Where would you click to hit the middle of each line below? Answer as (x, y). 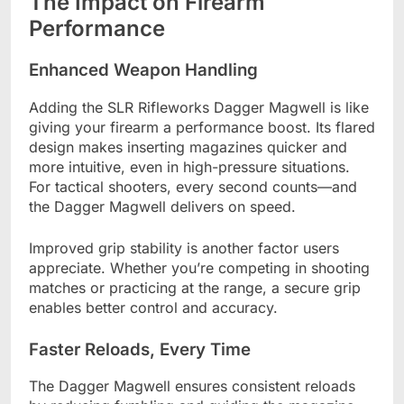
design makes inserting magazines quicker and (188, 147)
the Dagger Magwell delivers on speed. (162, 206)
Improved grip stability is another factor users (184, 248)
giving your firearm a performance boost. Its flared (202, 127)
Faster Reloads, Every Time (140, 349)
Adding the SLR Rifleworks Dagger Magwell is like (199, 107)
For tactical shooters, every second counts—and (193, 186)
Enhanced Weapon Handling (143, 70)
